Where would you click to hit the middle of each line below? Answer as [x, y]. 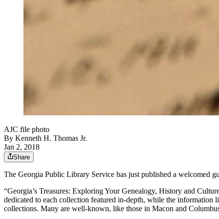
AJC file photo [27, 130]
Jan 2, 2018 [22, 147]
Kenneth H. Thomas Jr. [51, 138]
